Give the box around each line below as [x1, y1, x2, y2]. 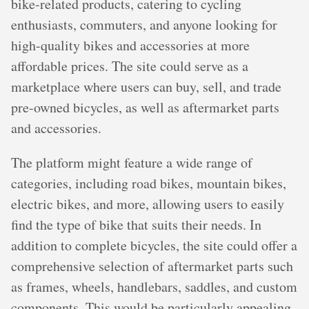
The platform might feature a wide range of [11, 153, 252, 172]
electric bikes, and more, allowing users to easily [11, 195, 284, 213]
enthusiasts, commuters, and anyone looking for [11, 15, 277, 34]
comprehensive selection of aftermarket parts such [11, 257, 293, 275]
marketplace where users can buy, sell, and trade [11, 77, 281, 96]
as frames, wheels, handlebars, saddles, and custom [11, 277, 297, 296]
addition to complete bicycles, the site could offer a [11, 236, 297, 255]
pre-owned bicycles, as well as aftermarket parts [11, 98, 279, 117]
